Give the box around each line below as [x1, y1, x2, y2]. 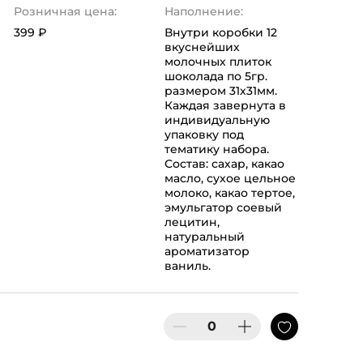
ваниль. [164, 258, 211, 274]
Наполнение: [164, 4, 243, 19]
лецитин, [164, 215, 220, 230]
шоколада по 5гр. [164, 69, 267, 84]
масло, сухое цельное [164, 171, 296, 186]
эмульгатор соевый [164, 200, 282, 216]
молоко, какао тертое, [164, 186, 295, 201]
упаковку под [164, 127, 244, 143]
